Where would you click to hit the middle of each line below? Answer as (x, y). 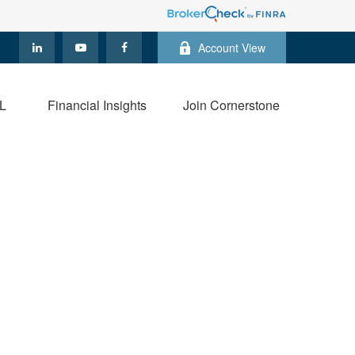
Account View (232, 48)
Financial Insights (97, 105)
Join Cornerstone (231, 105)
